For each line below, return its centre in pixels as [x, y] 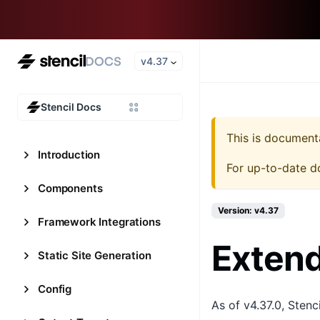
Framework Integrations [99, 222]
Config [55, 289]
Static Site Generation [95, 255]
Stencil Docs [71, 107]
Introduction [69, 155]
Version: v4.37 [248, 210]
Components [70, 188]
